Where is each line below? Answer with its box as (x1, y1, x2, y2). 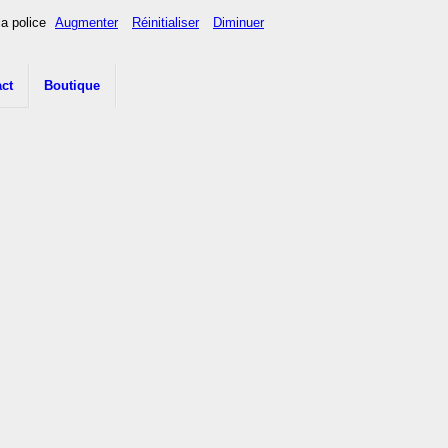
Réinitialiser (132, 15, 199, 31)
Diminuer (213, 15, 264, 31)
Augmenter (55, 15, 118, 31)
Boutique (44, 78, 100, 93)
